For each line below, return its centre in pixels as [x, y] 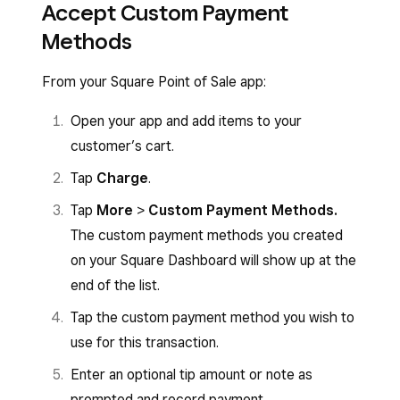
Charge [122, 179]
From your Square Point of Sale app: [154, 82]
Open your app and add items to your [186, 121]
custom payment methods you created [221, 236]
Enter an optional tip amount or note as [192, 375]
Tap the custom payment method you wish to [212, 318]
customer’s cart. [124, 146]
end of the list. [115, 286]
